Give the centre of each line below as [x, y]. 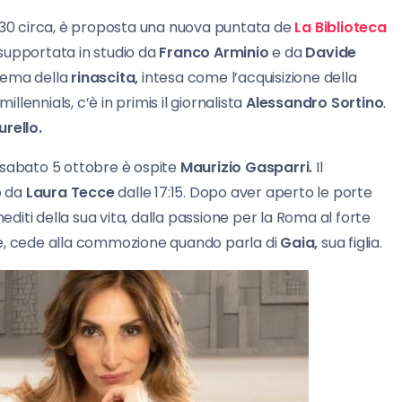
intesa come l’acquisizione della [248, 78]
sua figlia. [350, 243]
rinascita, [105, 78]
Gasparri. [279, 168]
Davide [331, 53]
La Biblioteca [341, 28]
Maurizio [211, 168]
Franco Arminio [214, 53]
